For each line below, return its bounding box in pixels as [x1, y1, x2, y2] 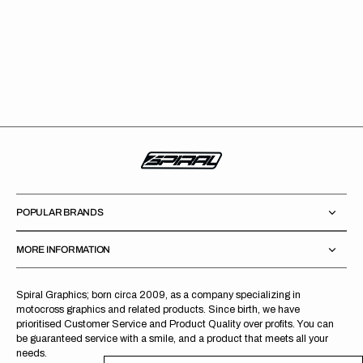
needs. [16, 348, 47, 360]
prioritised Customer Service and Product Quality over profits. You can [16, 318, 334, 331]
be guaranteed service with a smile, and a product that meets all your [16, 333, 328, 345]
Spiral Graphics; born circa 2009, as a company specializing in [16, 289, 301, 301]
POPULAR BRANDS [16, 207, 104, 219]
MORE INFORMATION [16, 244, 111, 256]
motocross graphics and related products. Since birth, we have [16, 304, 300, 316]
